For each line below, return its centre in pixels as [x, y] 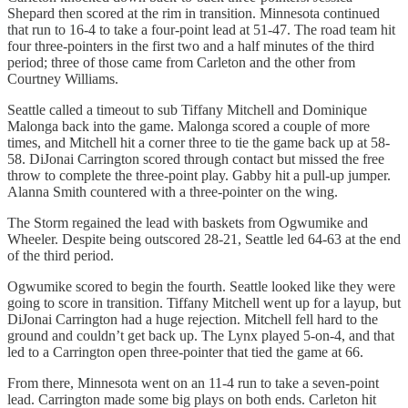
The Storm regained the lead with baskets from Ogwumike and [188, 222]
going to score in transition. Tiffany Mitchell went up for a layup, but [204, 302]
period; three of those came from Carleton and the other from [181, 62]
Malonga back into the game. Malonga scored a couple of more [189, 126]
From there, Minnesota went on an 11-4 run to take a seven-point [193, 382]
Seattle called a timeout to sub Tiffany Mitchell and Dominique [187, 109]
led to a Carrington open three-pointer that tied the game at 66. [185, 352]
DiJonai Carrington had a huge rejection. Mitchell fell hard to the [193, 319]
